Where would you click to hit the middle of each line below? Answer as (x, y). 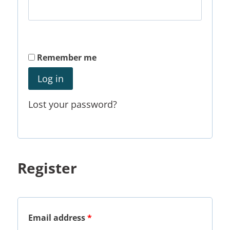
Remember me (67, 57)
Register (47, 168)
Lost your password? (73, 104)
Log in (51, 78)
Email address (58, 218)
